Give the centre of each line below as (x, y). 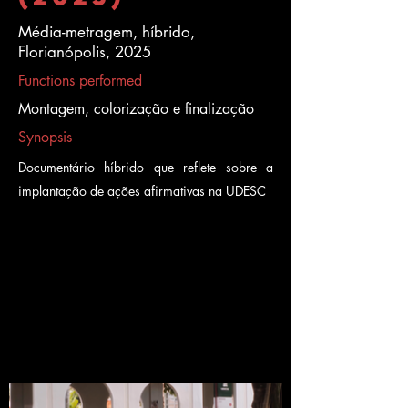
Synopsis (45, 137)
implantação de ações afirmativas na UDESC (142, 191)
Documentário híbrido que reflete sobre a (146, 167)
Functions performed (80, 81)
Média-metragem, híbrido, (107, 32)
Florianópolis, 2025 (85, 52)
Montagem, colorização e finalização (136, 109)
